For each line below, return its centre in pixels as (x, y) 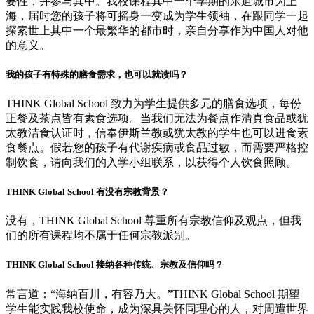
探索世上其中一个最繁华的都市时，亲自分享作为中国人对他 (157, 30)
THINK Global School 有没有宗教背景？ (87, 192)
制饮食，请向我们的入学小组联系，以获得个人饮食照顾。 (151, 162)
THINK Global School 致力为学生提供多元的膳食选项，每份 (153, 103)
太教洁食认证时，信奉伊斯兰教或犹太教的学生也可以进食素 (157, 132)
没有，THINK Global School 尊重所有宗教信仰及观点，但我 (153, 221)
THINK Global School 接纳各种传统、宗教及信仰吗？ (115, 265)
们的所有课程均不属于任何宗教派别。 (101, 235)
